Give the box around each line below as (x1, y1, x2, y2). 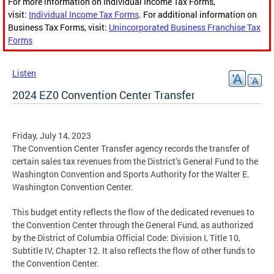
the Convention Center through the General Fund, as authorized (12, 219, 253, 231)
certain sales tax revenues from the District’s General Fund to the (12, 155, 258, 168)
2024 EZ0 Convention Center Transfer (12, 87, 195, 103)
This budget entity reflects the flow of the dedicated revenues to (12, 206, 254, 218)
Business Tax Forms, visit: (8, 21, 109, 34)
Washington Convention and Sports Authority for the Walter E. (12, 168, 250, 180)
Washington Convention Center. (12, 181, 133, 193)
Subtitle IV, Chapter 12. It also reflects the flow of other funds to (12, 245, 255, 257)
